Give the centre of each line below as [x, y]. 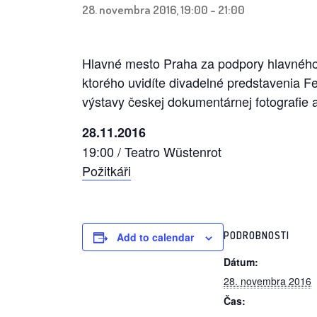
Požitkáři [106, 170]
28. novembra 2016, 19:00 [145, 9]
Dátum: [241, 261]
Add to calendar [155, 237]
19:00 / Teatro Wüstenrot [152, 151]
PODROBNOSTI [257, 235]
